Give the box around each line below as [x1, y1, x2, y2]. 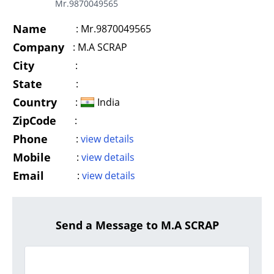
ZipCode [13, 113, 56, 128]
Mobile [13, 150, 51, 165]
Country [13, 95, 57, 109]
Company [13, 40, 64, 54]
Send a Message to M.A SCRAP [55, 218, 219, 232]
